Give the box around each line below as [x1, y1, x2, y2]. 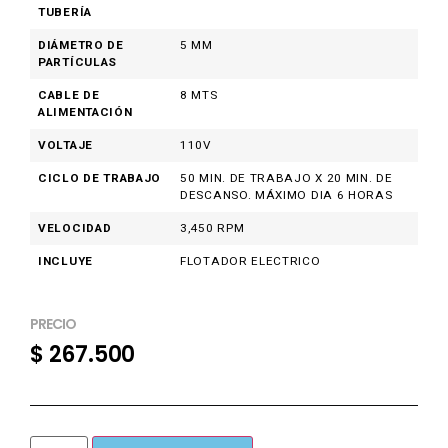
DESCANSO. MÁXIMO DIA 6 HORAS [180, 188, 393, 202]
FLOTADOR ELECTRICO [180, 254, 321, 268]
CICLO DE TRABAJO [38, 171, 162, 185]
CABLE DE [38, 88, 100, 102]
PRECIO [30, 314, 76, 334]
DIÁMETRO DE [38, 38, 124, 52]
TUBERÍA [38, 5, 92, 19]
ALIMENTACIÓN [38, 105, 133, 119]
